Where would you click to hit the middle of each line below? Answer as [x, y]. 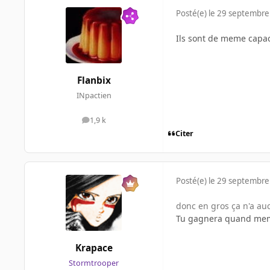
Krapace [94, 248]
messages [111, 123]
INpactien [94, 96]
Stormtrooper [94, 263]
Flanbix [94, 81]
